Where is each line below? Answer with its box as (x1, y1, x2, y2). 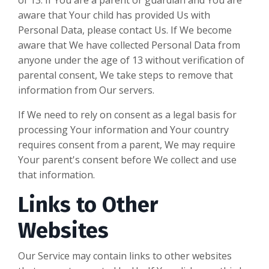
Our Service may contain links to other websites (18, 249, 232, 262)
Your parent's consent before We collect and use (18, 153, 237, 166)
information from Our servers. (18, 83, 154, 97)
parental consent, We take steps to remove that (18, 68, 233, 82)
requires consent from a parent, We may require (18, 138, 235, 151)
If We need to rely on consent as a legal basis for (18, 107, 237, 121)
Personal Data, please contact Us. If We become (18, 23, 232, 37)
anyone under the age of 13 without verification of (18, 53, 244, 67)
